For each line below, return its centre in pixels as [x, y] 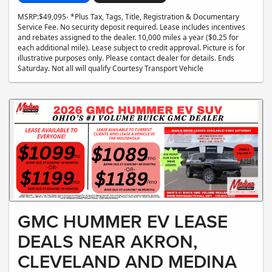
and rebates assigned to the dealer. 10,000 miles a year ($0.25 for [128, 37]
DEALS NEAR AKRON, [107, 242]
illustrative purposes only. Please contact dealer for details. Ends [126, 58]
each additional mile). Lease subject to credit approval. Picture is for [131, 48]
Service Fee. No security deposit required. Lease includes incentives [131, 27]
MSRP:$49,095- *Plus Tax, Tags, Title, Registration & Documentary [128, 17]
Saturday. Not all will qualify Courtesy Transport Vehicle [110, 68]
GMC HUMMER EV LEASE [123, 222]
